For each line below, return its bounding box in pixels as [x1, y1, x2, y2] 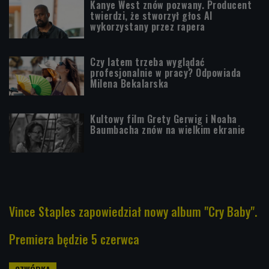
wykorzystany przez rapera [90, 19, 205, 34]
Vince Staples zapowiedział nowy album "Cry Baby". [9, 202, 257, 220]
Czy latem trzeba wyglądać [90, 54, 205, 69]
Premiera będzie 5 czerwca [9, 229, 139, 248]
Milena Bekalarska [90, 76, 169, 91]
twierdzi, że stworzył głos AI [90, 8, 213, 23]
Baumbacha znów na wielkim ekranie [90, 122, 246, 137]
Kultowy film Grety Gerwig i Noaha [90, 111, 237, 126]
